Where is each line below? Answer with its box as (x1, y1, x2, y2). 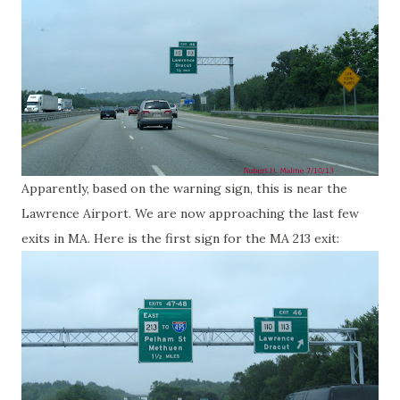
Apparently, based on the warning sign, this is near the (21, 180, 347, 196)
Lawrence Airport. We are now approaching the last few (21, 205, 359, 221)
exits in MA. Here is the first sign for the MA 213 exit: (21, 230, 339, 246)
